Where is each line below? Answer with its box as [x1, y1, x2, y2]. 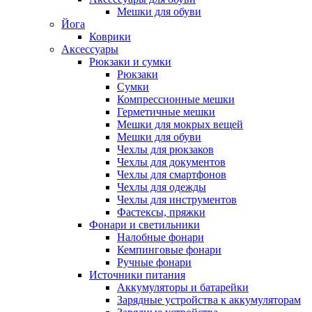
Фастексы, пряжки [117, 205, 205, 218]
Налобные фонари [117, 231, 204, 243]
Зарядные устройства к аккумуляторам [117, 293, 301, 306]
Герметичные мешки [117, 105, 215, 118]
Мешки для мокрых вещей [117, 118, 243, 130]
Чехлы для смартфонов [117, 168, 226, 180]
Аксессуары [61, 42, 118, 55]
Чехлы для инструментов [117, 193, 237, 205]
